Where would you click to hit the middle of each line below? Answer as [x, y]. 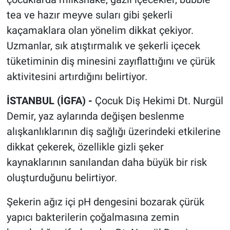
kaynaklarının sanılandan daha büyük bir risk [107, 162]
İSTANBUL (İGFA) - [51, 101]
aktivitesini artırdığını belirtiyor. [77, 77]
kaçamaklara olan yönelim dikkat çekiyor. [100, 31]
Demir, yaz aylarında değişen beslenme [95, 116]
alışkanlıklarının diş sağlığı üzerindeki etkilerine [113, 132]
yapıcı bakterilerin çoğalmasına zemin [93, 217]
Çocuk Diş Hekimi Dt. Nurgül [159, 101]
